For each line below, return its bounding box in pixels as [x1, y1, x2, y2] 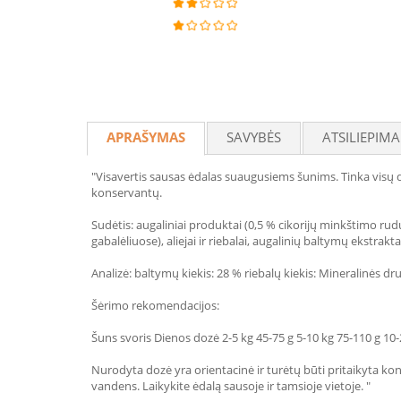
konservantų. [91, 184, 162, 200]
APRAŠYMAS [107, 128, 185, 146]
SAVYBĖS [226, 128, 281, 146]
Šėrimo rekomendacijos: [91, 297, 219, 313]
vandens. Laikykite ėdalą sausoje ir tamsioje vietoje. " [91, 378, 371, 394]
